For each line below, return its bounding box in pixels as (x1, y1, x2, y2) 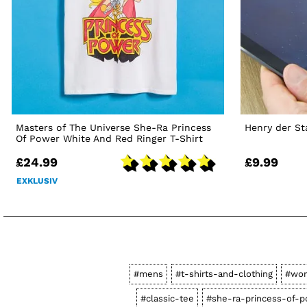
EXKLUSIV (16, 175, 58, 186)
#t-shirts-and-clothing (175, 268, 273, 279)
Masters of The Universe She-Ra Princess (16, 121, 212, 133)
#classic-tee (140, 293, 194, 304)
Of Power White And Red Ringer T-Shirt (16, 132, 204, 144)
